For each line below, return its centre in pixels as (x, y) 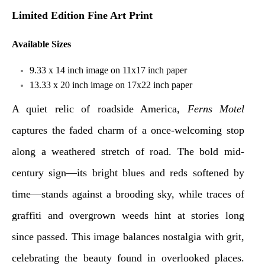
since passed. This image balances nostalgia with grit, (128, 237)
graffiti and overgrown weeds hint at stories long (128, 215)
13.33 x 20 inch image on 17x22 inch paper (111, 85)
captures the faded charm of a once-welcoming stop (128, 130)
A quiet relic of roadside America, (100, 109)
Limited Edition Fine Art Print (82, 15)
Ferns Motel (216, 109)
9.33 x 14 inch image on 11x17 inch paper (108, 70)
